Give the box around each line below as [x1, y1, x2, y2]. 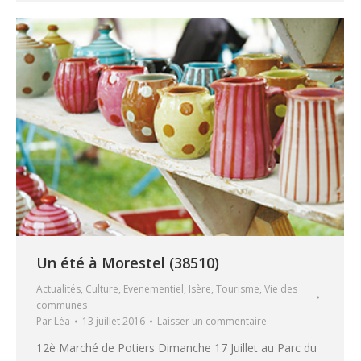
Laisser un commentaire [157, 314, 267, 329]
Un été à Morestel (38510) [36, 253, 219, 273]
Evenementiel [123, 282, 184, 297]
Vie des [264, 282, 297, 297]
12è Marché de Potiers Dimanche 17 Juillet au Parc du [36, 340, 317, 356]
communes [36, 298, 87, 313]
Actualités [36, 282, 81, 297]
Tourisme [216, 282, 259, 297]
